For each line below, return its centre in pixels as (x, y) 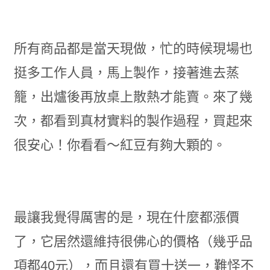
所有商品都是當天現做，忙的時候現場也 (133, 49)
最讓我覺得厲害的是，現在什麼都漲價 (126, 217)
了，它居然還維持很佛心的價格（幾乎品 (133, 241)
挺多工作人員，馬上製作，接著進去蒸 (126, 73)
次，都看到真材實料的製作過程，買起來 (133, 121)
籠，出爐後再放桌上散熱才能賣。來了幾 (133, 97)
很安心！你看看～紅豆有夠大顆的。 (120, 145)
